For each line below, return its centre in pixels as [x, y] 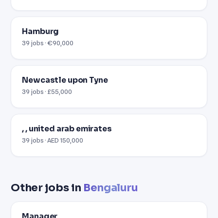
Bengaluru [111, 187]
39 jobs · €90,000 [48, 43]
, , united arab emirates [67, 129]
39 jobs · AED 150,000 [53, 140]
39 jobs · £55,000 [47, 91]
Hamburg [41, 31]
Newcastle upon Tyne [65, 80]
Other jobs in [47, 187]
